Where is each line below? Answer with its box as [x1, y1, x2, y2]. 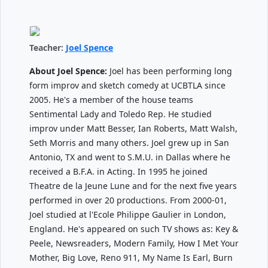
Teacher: [29, 41, 66, 53]
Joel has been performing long [107, 65, 232, 77]
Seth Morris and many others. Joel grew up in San [29, 136, 229, 148]
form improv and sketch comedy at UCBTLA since [29, 79, 226, 91]
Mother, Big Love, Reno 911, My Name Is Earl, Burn [29, 251, 233, 263]
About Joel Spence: [29, 65, 107, 77]
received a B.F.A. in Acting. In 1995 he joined [29, 165, 208, 177]
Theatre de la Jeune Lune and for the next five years [29, 179, 237, 191]
